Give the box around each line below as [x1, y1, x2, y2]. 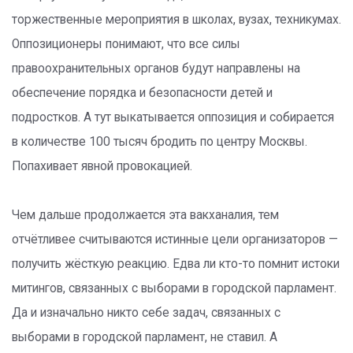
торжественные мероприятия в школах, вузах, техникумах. [12, 13, 341, 27]
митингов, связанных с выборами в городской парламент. [12, 281, 336, 295]
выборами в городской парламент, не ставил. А [12, 330, 277, 344]
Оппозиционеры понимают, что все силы [12, 37, 240, 51]
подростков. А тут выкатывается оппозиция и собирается [12, 110, 334, 124]
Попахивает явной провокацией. [12, 159, 192, 173]
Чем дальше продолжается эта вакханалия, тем [12, 208, 279, 222]
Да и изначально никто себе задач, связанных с [12, 306, 281, 320]
